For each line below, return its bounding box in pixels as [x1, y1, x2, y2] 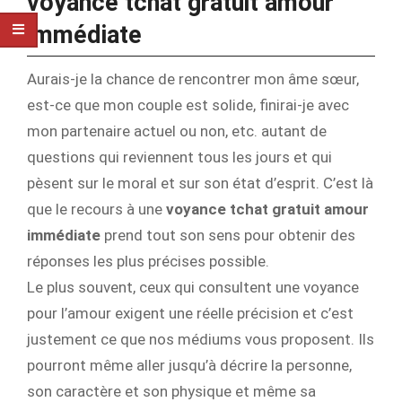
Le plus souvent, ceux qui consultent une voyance [27, 278, 359, 297]
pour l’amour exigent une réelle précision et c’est [27, 304, 354, 323]
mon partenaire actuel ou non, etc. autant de [27, 122, 327, 141]
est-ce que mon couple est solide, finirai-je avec [27, 96, 349, 115]
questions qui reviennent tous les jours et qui [27, 148, 332, 167]
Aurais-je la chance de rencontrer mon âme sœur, [27, 70, 359, 89]
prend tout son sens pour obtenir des [100, 226, 355, 245]
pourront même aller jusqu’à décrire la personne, [27, 356, 352, 375]
